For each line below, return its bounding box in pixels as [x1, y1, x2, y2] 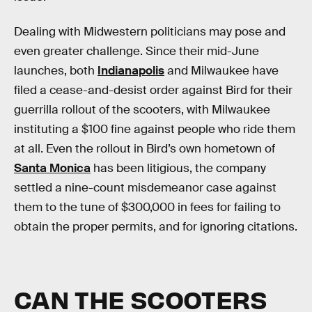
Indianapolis [97, 63, 164, 78]
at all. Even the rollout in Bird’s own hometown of [14, 141, 275, 156]
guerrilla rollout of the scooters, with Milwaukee [14, 102, 270, 117]
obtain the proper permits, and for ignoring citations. [14, 219, 297, 234]
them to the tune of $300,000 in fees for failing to [14, 199, 281, 214]
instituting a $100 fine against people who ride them [14, 121, 295, 136]
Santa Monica [14, 160, 91, 175]
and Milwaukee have [164, 63, 279, 78]
